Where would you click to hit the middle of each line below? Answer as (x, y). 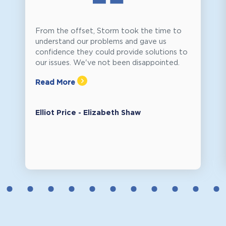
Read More (56, 82)
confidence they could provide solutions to (111, 52)
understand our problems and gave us (101, 41)
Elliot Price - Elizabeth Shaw (88, 113)
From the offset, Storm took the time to (108, 31)
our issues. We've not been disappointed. (107, 63)
